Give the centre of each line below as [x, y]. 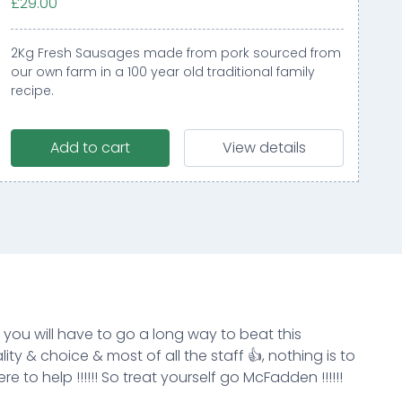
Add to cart [90, 147]
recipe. [32, 90]
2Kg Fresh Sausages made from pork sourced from [175, 52]
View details [264, 147]
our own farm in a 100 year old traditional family [162, 71]
